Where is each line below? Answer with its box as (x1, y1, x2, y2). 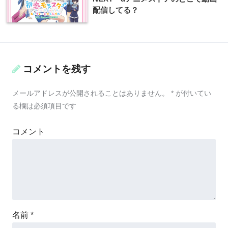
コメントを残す (23, 63, 91, 74)
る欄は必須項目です (12, 102, 76, 110)
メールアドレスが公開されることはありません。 (12, 89, 169, 97)
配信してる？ (93, 5, 138, 14)
